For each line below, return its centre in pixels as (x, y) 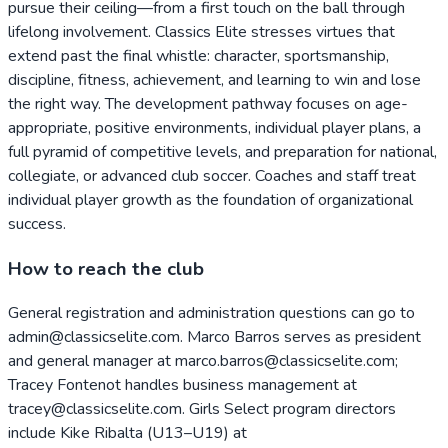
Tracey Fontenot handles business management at (182, 385)
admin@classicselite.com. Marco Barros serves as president (214, 337)
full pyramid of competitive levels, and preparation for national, (222, 151)
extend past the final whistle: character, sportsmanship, (198, 55)
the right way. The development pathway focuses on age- (208, 103)
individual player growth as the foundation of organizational (210, 199)
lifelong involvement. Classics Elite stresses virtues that (201, 31)
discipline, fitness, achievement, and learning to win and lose (214, 79)
